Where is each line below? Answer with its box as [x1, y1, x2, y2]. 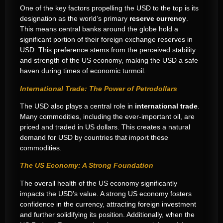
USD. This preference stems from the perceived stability [20, 46, 196, 54]
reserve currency [129, 14, 186, 23]
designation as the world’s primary [20, 14, 129, 23]
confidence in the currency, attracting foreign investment [20, 200, 196, 208]
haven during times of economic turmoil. [20, 67, 146, 75]
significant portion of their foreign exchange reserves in [20, 35, 193, 44]
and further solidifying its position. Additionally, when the [20, 210, 195, 219]
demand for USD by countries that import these [20, 133, 168, 142]
